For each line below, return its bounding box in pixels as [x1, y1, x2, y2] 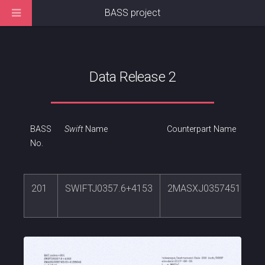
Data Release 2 [89, 69, 176, 85]
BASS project [105, 7, 160, 18]
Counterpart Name [166, 124, 236, 135]
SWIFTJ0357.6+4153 [65, 183, 153, 195]
